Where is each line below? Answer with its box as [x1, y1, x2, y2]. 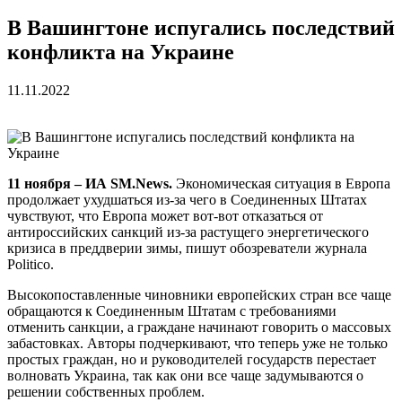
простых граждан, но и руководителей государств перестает [7, 352, 376, 368]
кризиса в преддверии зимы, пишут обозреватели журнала [7, 240, 367, 257]
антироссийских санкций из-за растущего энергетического [7, 224, 369, 240]
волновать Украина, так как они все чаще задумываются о [7, 368, 363, 384]
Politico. [7, 257, 54, 273]
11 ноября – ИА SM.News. [7, 176, 172, 192]
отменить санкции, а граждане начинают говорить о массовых [7, 319, 391, 336]
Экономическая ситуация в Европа [172, 176, 390, 192]
